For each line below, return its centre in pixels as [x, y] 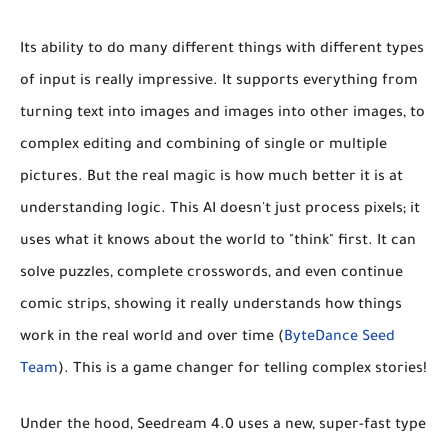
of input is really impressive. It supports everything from [219, 81]
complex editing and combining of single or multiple [203, 145]
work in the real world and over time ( [152, 337]
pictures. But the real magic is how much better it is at [211, 177]
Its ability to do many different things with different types [222, 49]
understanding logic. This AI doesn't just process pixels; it [220, 209]
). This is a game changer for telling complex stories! [242, 369]
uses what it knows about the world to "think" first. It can [218, 241]
